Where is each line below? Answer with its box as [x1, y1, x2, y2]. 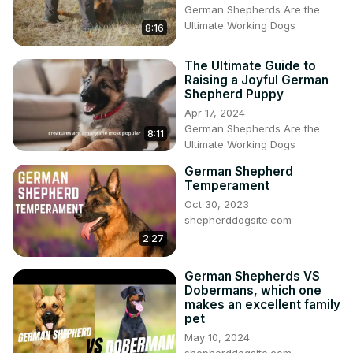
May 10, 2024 [184, 331, 250, 344]
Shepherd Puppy [184, 87, 284, 102]
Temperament [184, 178, 269, 194]
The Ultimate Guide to [184, 58, 316, 74]
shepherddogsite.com [184, 214, 292, 227]
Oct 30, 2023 [184, 198, 249, 211]
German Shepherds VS [184, 269, 320, 284]
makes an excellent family [184, 297, 340, 313]
